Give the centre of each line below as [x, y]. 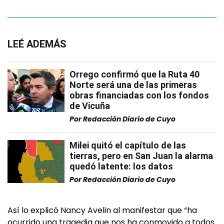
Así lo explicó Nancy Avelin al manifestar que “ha [102, 210]
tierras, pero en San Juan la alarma [141, 156]
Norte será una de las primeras [133, 85]
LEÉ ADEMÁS [37, 44]
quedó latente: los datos [121, 166]
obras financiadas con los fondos [139, 95]
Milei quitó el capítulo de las [128, 145]
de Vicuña [90, 106]
